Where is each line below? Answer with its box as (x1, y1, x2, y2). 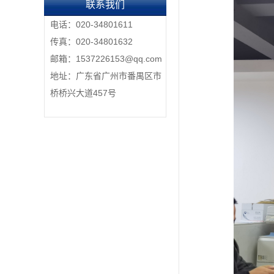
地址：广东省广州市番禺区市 (50, 71, 161, 81)
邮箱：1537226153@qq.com (50, 54, 162, 64)
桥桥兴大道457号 (50, 88, 116, 98)
